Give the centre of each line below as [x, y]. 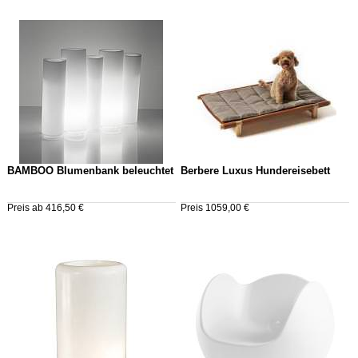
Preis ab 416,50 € [46, 208]
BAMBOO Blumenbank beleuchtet [90, 171]
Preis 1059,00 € [215, 208]
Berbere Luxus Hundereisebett [255, 171]
